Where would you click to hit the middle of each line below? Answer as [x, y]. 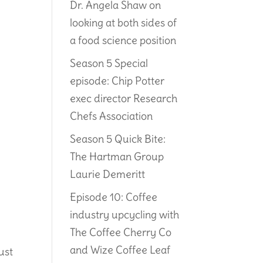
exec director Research [124, 98]
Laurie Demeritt [108, 174]
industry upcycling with [125, 214]
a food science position [123, 40]
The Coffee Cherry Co [121, 232]
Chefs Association [112, 116]
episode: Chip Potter [117, 80]
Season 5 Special [109, 63]
